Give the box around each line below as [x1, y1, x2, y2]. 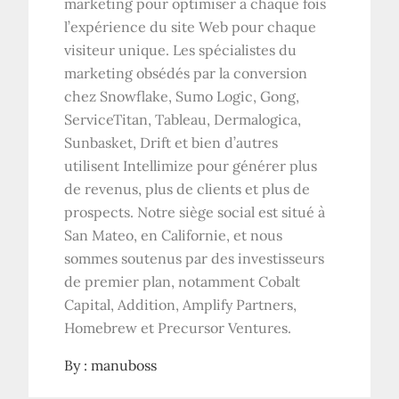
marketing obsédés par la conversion [64, 63, 308, 82]
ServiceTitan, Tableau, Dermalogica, [64, 110, 302, 128]
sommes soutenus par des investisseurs [64, 248, 325, 267]
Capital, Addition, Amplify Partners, [64, 295, 297, 313]
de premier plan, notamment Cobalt [64, 272, 301, 290]
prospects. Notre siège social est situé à [64, 202, 326, 221]
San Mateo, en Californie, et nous [64, 225, 283, 244]
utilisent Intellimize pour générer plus [64, 156, 318, 175]
